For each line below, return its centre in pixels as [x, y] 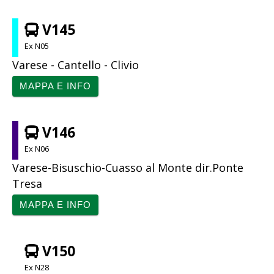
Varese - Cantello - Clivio [76, 65]
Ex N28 [37, 267]
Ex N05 [37, 46]
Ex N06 [37, 148]
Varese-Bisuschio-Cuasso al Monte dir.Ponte [128, 167]
